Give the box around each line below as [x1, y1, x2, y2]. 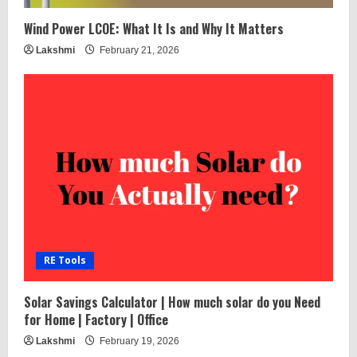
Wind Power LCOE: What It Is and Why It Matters [24, 18, 284, 38]
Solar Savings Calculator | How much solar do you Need [24, 292, 320, 312]
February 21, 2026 [97, 44, 179, 56]
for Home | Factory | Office [24, 309, 168, 329]
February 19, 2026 [97, 335, 179, 347]
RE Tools [44, 253, 86, 267]
